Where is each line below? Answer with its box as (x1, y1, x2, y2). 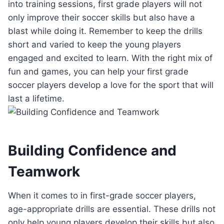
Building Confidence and (8, 142, 176, 159)
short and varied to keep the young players (8, 39, 181, 50)
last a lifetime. (8, 93, 64, 104)
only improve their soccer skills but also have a (8, 12, 195, 23)
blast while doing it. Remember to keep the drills (8, 26, 202, 36)
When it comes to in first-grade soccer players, (8, 190, 196, 201)
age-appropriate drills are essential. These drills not (8, 204, 215, 214)
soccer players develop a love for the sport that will (8, 80, 213, 90)
